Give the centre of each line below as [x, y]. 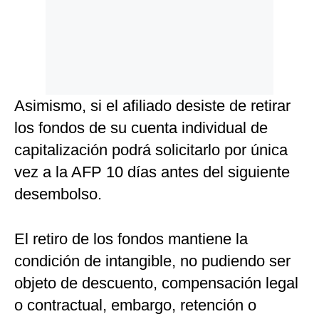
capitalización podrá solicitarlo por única [151, 150]
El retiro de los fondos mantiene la [131, 239]
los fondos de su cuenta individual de [141, 128]
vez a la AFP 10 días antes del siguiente [152, 172]
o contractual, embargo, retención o [135, 305]
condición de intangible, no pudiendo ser [152, 261]
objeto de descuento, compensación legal [156, 283]
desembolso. [58, 194]
